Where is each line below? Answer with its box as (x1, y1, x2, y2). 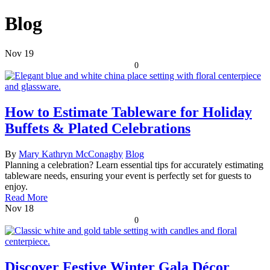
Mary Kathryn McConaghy (19, 148, 123, 159)
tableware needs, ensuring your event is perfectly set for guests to (5, 170, 251, 181)
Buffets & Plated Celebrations (5, 120, 190, 136)
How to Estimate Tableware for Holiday (5, 104, 252, 120)
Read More (5, 192, 48, 202)
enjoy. (5, 181, 28, 192)
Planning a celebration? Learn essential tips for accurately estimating (5, 159, 263, 170)
